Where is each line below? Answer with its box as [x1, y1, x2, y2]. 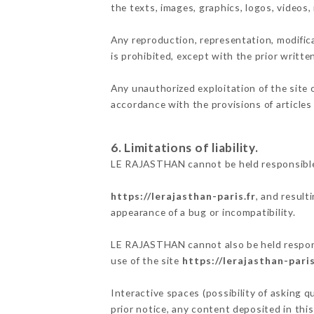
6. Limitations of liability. [110, 139, 259, 155]
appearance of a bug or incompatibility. [110, 205, 296, 218]
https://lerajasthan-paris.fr [110, 189, 256, 202]
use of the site [110, 254, 182, 266]
